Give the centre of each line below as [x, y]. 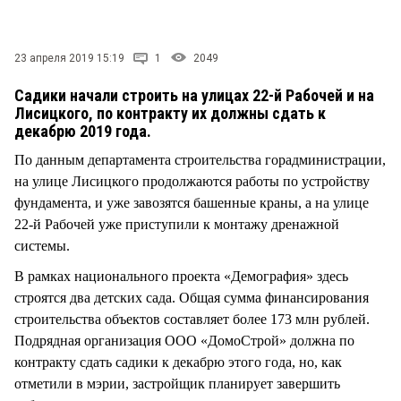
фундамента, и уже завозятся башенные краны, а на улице [192, 202]
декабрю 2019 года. [83, 131]
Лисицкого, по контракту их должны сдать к [170, 113]
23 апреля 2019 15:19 [69, 58]
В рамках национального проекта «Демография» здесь [181, 276]
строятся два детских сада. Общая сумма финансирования [192, 297]
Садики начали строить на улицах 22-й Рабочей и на [194, 95]
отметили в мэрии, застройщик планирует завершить [177, 383]
